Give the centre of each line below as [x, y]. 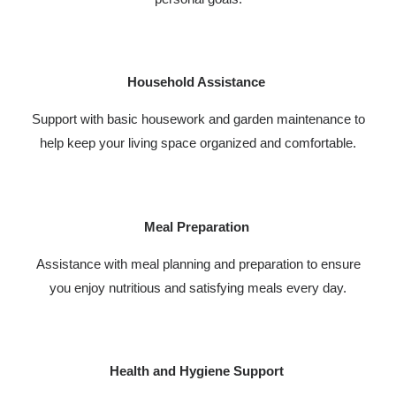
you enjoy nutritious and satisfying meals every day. [198, 287]
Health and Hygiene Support [198, 371]
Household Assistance [198, 82]
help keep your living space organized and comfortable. [198, 143]
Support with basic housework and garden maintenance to [198, 119]
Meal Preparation [198, 226]
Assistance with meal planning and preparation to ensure [198, 263]
